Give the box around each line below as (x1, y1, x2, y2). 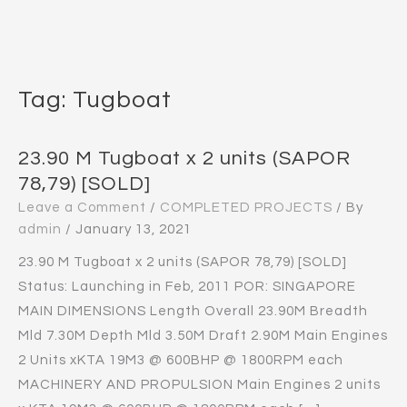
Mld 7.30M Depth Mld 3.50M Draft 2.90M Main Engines (18, 329, 388, 342)
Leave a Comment (18, 201, 146, 214)
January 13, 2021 (75, 223, 192, 236)
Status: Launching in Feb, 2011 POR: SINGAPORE (18, 280, 356, 293)
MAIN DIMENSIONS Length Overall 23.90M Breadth (18, 304, 368, 318)
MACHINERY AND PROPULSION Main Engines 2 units (18, 378, 381, 392)
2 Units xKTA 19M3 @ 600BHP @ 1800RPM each (18, 353, 343, 367)
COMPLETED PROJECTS (160, 201, 333, 214)
